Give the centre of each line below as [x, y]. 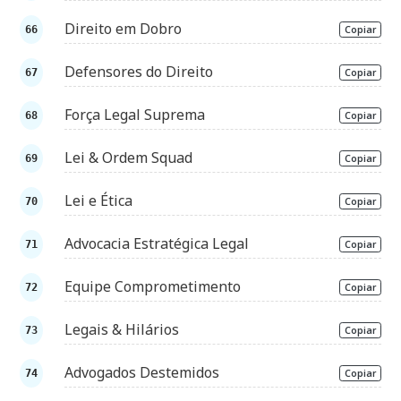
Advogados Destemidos [142, 373]
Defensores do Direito [139, 72]
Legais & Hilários [122, 330]
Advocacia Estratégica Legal [157, 244]
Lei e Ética [99, 201]
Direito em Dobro [124, 29]
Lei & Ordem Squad [129, 158]
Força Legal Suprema [135, 115]
